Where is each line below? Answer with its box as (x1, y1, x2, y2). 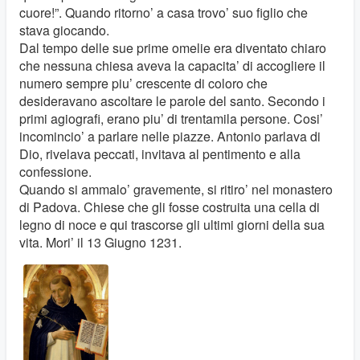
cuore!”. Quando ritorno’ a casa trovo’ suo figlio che (19, 3, 308, 22)
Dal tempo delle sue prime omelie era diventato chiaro (19, 39, 326, 57)
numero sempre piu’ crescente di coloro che (19, 74, 268, 92)
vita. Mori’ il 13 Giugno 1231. (19, 233, 182, 252)
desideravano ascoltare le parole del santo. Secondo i (19, 92, 325, 110)
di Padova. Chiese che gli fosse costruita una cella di (19, 198, 320, 216)
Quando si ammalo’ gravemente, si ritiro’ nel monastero (19, 180, 333, 198)
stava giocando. (19, 21, 109, 39)
